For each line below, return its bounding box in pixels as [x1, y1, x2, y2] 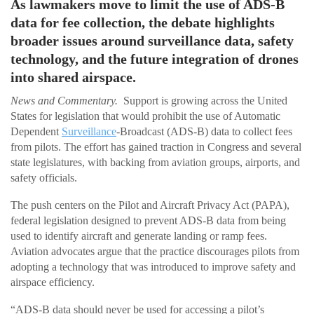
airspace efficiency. [11, 276, 95, 289]
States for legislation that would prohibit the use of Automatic [11, 110, 280, 123]
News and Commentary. [11, 95, 118, 107]
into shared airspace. [11, 69, 136, 86]
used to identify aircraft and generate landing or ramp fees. [11, 230, 267, 243]
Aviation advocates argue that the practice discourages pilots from [11, 245, 299, 258]
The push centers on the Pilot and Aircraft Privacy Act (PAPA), [11, 199, 289, 212]
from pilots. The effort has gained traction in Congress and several [11, 141, 301, 153]
